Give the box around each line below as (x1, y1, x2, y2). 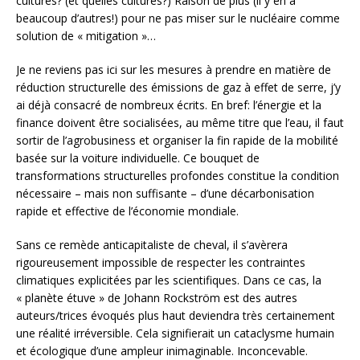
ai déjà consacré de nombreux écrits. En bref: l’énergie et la (16, 96, 321, 112)
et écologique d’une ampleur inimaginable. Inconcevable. (16, 342, 308, 358)
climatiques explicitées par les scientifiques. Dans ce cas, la (16, 272, 321, 288)
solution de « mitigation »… (16, 27, 156, 43)
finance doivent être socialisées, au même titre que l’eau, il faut (16, 114, 344, 130)
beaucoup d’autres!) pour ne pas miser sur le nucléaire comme (16, 10, 340, 26)
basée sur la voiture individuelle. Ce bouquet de (16, 149, 260, 166)
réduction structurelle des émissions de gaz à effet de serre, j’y (16, 79, 341, 95)
